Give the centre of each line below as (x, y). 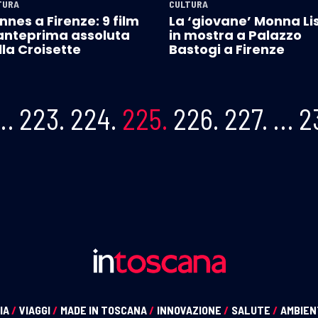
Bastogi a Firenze (227, 49)
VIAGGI (36, 309)
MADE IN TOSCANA (105, 309)
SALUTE (252, 309)
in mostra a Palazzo (235, 35)
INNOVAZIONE (190, 309)
